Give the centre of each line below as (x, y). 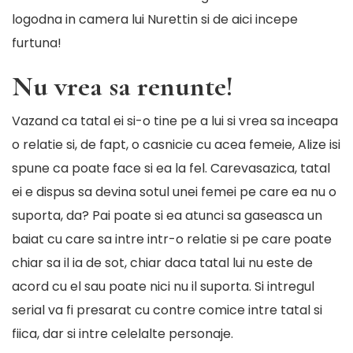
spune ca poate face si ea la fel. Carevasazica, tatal (171, 169)
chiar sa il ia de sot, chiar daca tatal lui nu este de (162, 263)
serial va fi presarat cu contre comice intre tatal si (167, 310)
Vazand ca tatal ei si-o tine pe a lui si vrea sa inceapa (175, 121)
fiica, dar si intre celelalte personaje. (123, 334)
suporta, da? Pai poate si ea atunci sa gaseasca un (167, 216)
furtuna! (37, 43)
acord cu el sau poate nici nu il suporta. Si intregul (163, 287)
